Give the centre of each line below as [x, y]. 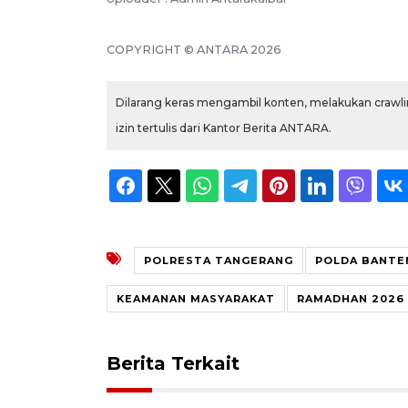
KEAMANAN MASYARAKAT [196, 298]
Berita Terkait [173, 363]
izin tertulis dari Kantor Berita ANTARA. [224, 127]
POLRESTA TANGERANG [219, 260]
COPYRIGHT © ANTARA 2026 [194, 49]
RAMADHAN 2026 [351, 298]
